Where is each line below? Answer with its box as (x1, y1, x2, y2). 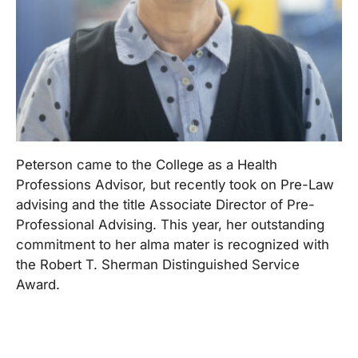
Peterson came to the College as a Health (16, 156, 277, 173)
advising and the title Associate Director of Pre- (16, 196, 315, 213)
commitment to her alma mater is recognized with (16, 236, 329, 253)
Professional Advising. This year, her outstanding (16, 216, 324, 233)
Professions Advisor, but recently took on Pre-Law (16, 176, 334, 193)
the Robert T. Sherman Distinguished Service (16, 256, 300, 272)
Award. (16, 276, 60, 292)
